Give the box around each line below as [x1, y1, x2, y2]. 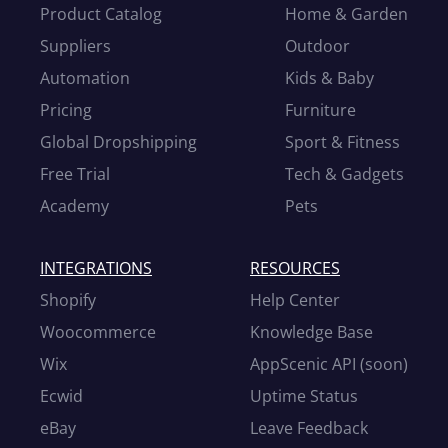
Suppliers [40, 35, 111, 57]
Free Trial [40, 163, 110, 185]
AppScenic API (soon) [250, 353, 408, 375]
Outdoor [285, 35, 350, 57]
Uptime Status [250, 385, 358, 407]
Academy [40, 195, 109, 217]
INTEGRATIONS [40, 257, 152, 279]
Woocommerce [40, 321, 156, 343]
